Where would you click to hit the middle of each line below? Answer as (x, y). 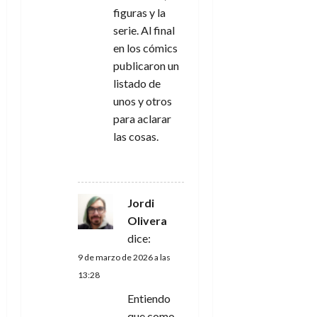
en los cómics (145, 47)
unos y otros (143, 100)
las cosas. (136, 136)
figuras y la (139, 12)
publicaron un (146, 65)
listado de (137, 83)
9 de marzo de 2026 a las (124, 257)
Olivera (147, 220)
